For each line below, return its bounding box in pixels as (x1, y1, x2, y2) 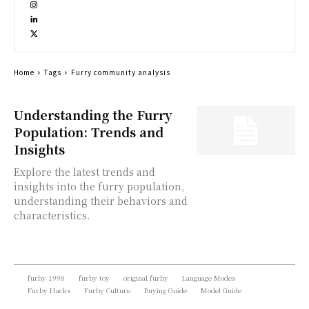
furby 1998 (28, 272, 65, 283)
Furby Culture (84, 285, 130, 295)
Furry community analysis (71, 67, 170, 77)
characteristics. (14, 208, 90, 222)
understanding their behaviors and (14, 194, 188, 208)
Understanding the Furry (14, 106, 172, 123)
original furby (123, 272, 168, 283)
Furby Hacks (28, 285, 70, 295)
